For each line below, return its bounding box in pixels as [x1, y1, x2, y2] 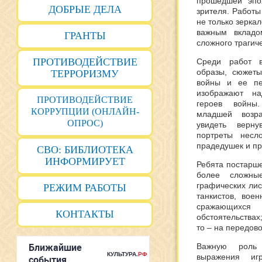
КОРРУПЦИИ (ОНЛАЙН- [30, 106, 139, 116]
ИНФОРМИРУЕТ [44, 156, 125, 167]
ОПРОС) [67, 118, 103, 128]
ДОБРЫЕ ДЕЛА [48, 4, 122, 15]
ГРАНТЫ [64, 30, 106, 42]
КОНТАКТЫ [56, 208, 114, 220]
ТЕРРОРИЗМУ [51, 68, 119, 80]
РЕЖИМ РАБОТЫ [43, 182, 126, 194]
